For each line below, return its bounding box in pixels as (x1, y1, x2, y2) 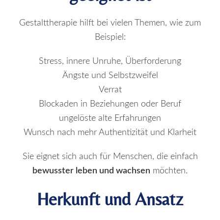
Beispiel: (94, 32, 126, 42)
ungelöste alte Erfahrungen (59, 113, 161, 123)
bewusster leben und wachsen (32, 166, 150, 175)
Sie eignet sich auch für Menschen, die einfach (22, 152, 198, 161)
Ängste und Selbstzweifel (62, 71, 158, 80)
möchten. (150, 166, 188, 175)
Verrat (98, 85, 122, 94)
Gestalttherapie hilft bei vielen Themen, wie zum (19, 18, 201, 27)
